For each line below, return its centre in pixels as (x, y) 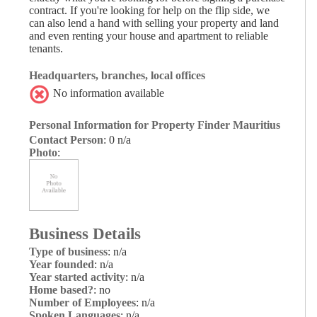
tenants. (46, 48)
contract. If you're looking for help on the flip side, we (149, 10)
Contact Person (66, 139)
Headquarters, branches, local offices (117, 75)
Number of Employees (82, 302)
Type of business (68, 251)
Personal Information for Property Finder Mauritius (155, 125)
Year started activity (77, 277)
